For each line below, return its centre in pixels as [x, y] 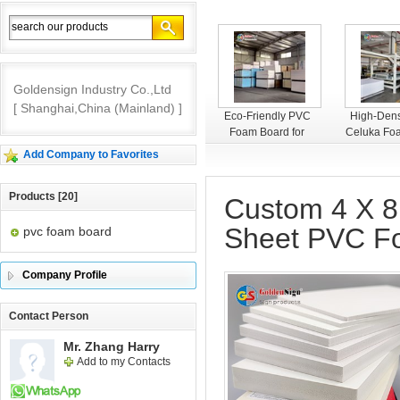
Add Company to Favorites [91, 154]
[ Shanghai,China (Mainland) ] [98, 108]
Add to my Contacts [124, 362]
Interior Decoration [267, 148]
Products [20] [43, 196]
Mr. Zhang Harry [112, 346]
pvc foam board [67, 231]
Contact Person [49, 316]
